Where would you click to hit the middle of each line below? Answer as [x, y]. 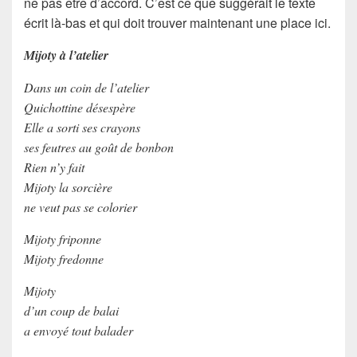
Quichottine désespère [80, 108]
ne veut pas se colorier [80, 207]
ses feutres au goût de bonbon [99, 147]
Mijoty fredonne [64, 259]
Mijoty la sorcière [68, 187]
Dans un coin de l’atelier [86, 88]
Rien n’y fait [54, 167]
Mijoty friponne [63, 239]
